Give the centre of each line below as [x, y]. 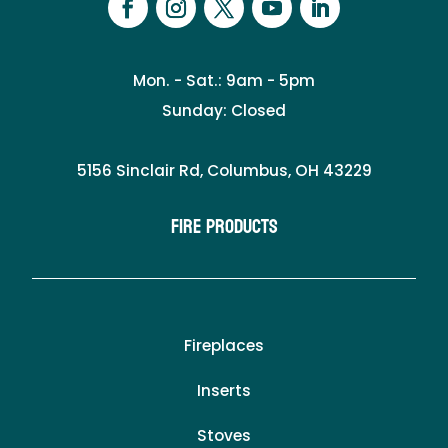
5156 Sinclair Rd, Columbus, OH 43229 [224, 170]
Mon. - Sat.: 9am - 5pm [224, 80]
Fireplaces [224, 345]
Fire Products [224, 226]
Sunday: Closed [224, 110]
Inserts [224, 390]
